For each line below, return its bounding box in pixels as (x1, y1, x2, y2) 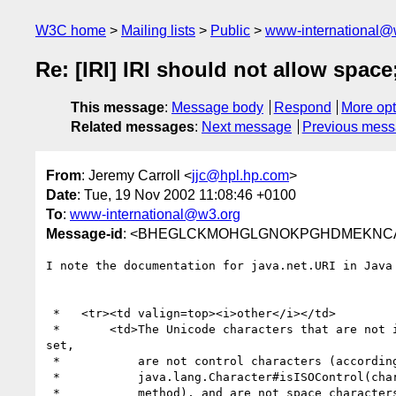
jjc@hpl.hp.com (192, 167, 289, 183)
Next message (202, 119, 292, 135)
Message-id (46, 225, 123, 241)
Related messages (71, 119, 194, 135)
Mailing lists (121, 23, 195, 38)
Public (210, 23, 250, 38)
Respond (273, 100, 331, 116)
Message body (171, 100, 263, 116)
